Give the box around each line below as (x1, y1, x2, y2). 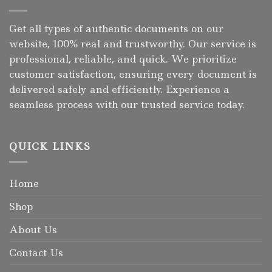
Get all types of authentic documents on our (9, 21, 223, 35)
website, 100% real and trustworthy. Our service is (9, 36, 256, 50)
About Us (9, 222, 57, 236)
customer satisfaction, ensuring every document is (9, 67, 257, 81)
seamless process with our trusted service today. (9, 97, 245, 111)
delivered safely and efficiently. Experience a (9, 82, 229, 96)
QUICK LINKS (9, 140, 90, 154)
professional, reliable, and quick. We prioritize (9, 52, 237, 66)
